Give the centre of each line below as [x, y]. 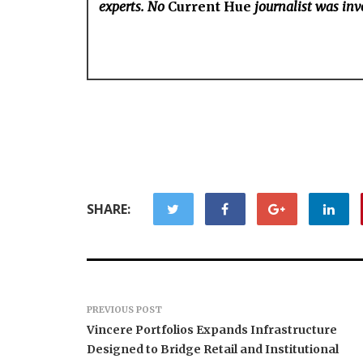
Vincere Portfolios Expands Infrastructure [212, 329]
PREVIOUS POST [124, 309]
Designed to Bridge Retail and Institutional [213, 349]
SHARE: [109, 209]
